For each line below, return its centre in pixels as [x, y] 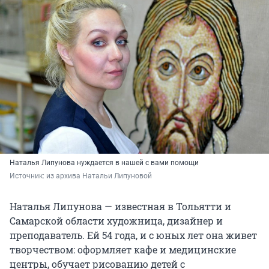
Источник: [28, 176]
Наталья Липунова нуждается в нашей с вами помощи [104, 162]
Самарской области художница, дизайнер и [116, 220]
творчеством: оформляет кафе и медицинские [123, 249]
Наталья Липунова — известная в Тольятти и [120, 206]
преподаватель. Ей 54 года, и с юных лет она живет [133, 235]
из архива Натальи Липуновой [99, 176]
